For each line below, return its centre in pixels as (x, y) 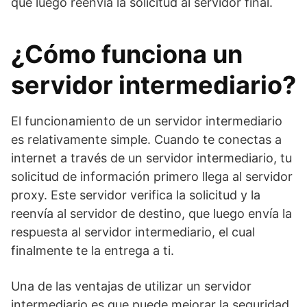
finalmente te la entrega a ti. (93, 250)
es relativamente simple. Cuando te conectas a (146, 139)
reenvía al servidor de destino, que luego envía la (151, 213)
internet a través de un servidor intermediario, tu (151, 158)
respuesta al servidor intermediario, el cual (133, 232)
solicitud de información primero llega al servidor (152, 176)
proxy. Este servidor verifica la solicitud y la (136, 195)
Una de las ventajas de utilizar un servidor (131, 286)
